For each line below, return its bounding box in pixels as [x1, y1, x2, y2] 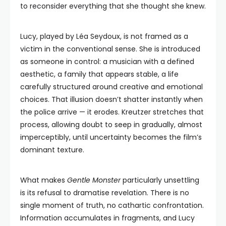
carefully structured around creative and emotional [20, 82, 203, 92]
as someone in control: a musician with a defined [20, 56, 194, 67]
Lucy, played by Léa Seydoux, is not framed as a [20, 31, 188, 41]
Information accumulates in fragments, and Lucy [20, 213, 195, 223]
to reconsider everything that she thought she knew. [20, 1, 206, 11]
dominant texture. [20, 145, 84, 155]
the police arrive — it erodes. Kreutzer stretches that [20, 107, 204, 117]
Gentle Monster [67, 175, 121, 185]
